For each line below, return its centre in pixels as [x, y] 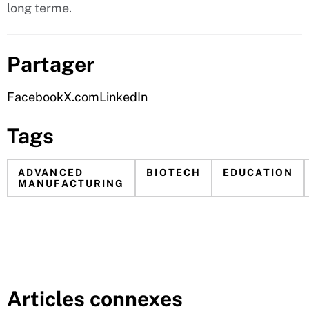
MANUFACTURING [71, 183]
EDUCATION [258, 172]
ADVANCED [51, 172]
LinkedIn [123, 97]
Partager [51, 64]
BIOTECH [174, 172]
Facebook [35, 97]
